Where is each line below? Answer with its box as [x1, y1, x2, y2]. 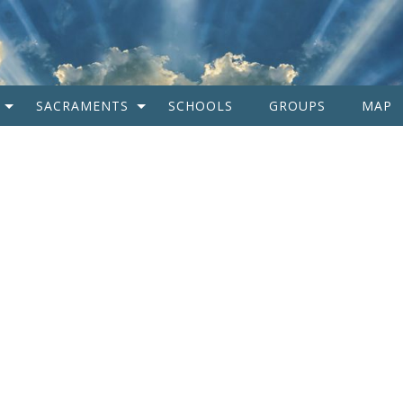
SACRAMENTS [35, 97, 129, 114]
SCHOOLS [167, 97, 233, 114]
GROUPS [268, 97, 326, 114]
